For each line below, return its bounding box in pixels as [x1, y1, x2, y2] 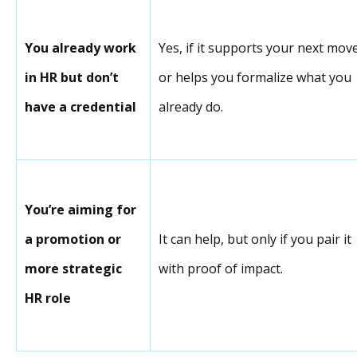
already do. [159, 97, 223, 116]
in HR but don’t [25, 68, 119, 86]
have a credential [25, 97, 136, 116]
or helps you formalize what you [159, 68, 351, 86]
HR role [25, 288, 71, 307]
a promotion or [25, 229, 121, 248]
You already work [25, 38, 136, 57]
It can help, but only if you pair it [159, 229, 351, 248]
